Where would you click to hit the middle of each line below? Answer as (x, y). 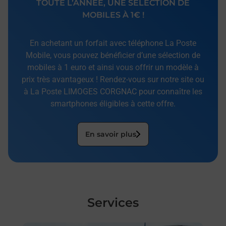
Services (113, 203)
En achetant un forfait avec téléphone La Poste (113, 43)
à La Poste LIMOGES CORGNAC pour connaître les (113, 92)
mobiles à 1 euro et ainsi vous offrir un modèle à (113, 68)
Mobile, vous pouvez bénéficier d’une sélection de (113, 55)
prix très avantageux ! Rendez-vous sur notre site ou (113, 80)
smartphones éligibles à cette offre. (113, 104)
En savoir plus (111, 134)
